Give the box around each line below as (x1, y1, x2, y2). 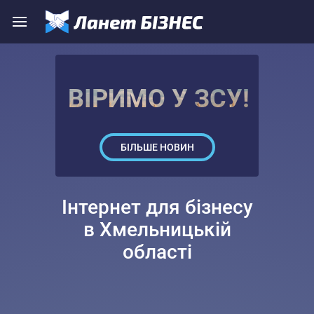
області (122, 240, 192, 264)
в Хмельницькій (83, 218, 231, 241)
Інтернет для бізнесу (61, 196, 253, 219)
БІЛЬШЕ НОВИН (120, 142, 194, 153)
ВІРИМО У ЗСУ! (67, 84, 250, 114)
